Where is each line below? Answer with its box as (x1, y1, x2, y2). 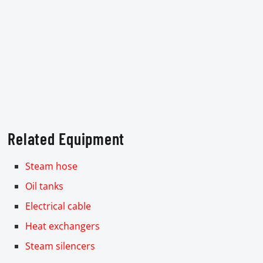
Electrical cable (25, 199, 92, 213)
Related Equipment (8, 128, 125, 149)
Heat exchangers (25, 219, 100, 232)
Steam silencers (25, 239, 96, 252)
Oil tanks (25, 179, 64, 193)
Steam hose (25, 159, 78, 173)
